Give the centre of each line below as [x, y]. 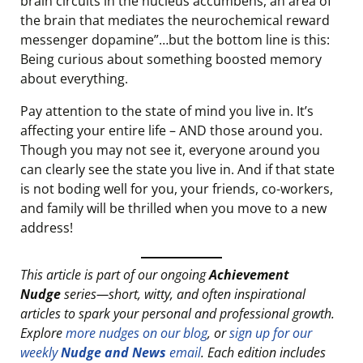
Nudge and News [113, 352]
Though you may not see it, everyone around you [170, 150]
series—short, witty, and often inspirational [183, 294]
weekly [41, 352]
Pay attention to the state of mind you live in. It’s [167, 111]
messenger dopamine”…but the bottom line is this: [175, 40]
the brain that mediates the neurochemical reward [175, 20]
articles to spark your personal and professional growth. [177, 314]
